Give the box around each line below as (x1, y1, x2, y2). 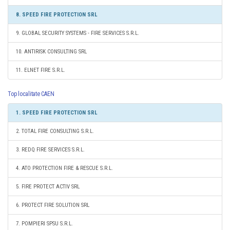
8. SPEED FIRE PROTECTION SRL (16, 11, 98, 18)
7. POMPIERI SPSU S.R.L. (16, 220, 73, 227)
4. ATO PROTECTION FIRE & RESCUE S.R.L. (16, 165, 113, 171)
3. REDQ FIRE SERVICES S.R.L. (16, 146, 85, 153)
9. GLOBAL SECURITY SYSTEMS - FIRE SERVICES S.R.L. (16, 30, 139, 36)
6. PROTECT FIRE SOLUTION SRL (16, 202, 89, 208)
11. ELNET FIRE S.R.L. (16, 67, 65, 73)
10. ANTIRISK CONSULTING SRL (16, 48, 87, 55)
